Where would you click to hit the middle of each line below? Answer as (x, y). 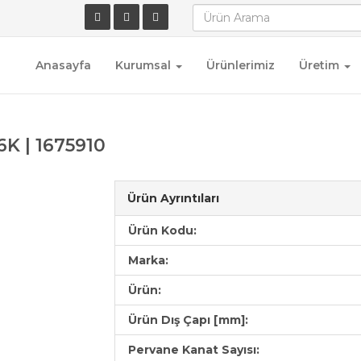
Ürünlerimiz (241, 66)
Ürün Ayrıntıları (173, 199)
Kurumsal (145, 66)
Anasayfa (63, 66)
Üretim (321, 66)
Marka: (148, 261)
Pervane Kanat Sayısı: (193, 350)
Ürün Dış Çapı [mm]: (188, 320)
